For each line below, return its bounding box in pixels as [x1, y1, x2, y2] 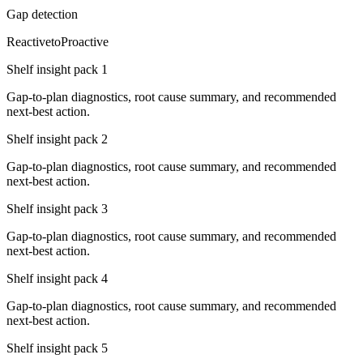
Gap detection [6, 6, 78, 21]
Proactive [61, 34, 109, 49]
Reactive [6, 34, 51, 49]
